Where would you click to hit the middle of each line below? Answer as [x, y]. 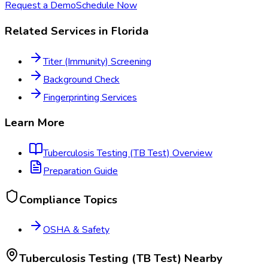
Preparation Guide [80, 171]
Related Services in [58, 31]
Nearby [202, 259]
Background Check [81, 79]
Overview [191, 153]
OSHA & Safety [76, 230]
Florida [130, 31]
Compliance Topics [68, 200]
